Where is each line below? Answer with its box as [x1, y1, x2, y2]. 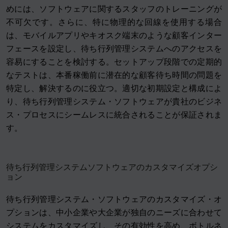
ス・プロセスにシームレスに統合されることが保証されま [6, 110, 222, 120]
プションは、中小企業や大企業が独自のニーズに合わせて [6, 208, 222, 218]
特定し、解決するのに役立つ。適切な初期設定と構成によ [6, 83, 222, 94]
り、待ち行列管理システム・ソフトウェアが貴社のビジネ [6, 97, 222, 107]
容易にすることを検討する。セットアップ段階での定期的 [6, 57, 222, 67]
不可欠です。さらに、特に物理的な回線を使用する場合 [6, 17, 222, 27]
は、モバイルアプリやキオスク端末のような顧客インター [6, 31, 222, 41]
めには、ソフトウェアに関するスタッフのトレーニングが [6, 4, 222, 14]
